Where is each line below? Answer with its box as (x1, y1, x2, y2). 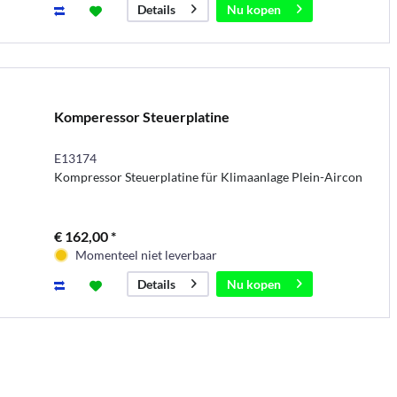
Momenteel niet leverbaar (74, 246, 217, 262)
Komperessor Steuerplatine (53, 107, 230, 125)
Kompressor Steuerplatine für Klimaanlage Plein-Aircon (53, 168, 362, 184)
